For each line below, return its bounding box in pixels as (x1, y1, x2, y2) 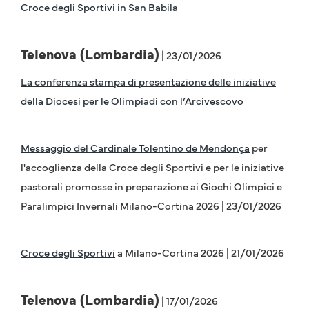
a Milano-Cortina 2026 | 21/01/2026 (115, 245, 284, 260)
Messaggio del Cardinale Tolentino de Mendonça (21, 140, 250, 155)
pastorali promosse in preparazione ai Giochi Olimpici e (21, 179, 282, 194)
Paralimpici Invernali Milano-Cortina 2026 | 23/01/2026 (21, 198, 281, 213)
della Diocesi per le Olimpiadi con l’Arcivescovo (21, 93, 243, 108)
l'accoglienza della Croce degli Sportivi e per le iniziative (21, 159, 284, 175)
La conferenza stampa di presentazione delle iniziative (21, 74, 276, 89)
